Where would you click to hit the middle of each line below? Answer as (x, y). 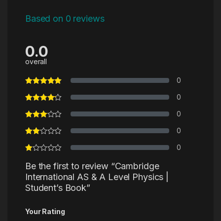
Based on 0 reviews (65, 18)
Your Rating (45, 212)
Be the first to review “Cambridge (92, 166)
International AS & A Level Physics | (97, 177)
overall (36, 62)
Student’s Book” (57, 188)
